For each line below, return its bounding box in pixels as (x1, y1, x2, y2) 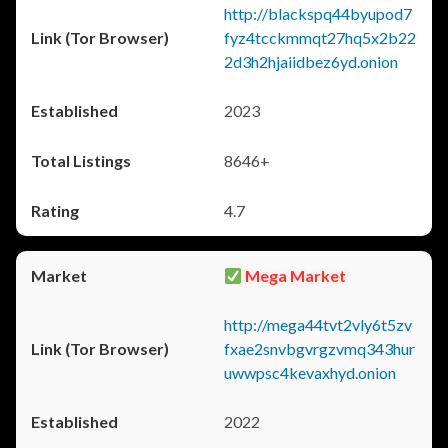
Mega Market (242, 266, 347, 285)
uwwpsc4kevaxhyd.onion (224, 363, 396, 382)
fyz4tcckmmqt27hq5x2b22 (224, 28, 416, 47)
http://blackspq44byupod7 (224, 4, 412, 23)
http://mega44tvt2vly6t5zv (224, 315, 412, 334)
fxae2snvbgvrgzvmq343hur (224, 339, 415, 358)
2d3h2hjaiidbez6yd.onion (224, 52, 398, 71)
